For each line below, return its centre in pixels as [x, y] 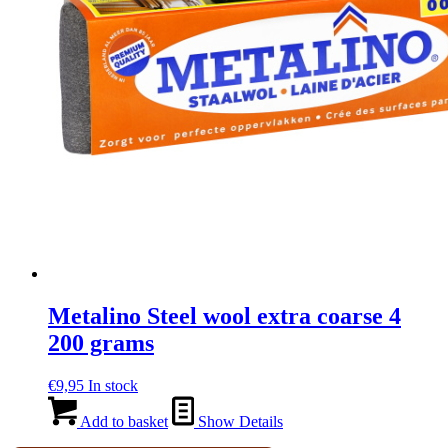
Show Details [238, 421]
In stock [113, 385]
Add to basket [122, 421]
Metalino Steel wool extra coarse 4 [224, 316]
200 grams [101, 343]
